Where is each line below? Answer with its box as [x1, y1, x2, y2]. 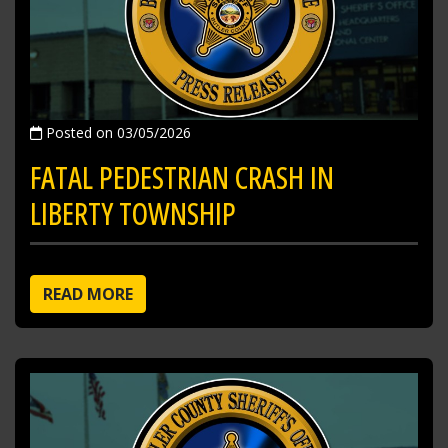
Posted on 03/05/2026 [42, 122, 191, 142]
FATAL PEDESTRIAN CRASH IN [30, 156, 334, 198]
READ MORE [43, 282, 133, 305]
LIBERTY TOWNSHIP [30, 192, 236, 234]
